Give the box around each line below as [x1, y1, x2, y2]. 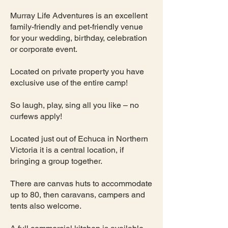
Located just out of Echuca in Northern [10, 134, 148, 144]
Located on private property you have [10, 67, 144, 76]
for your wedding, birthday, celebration [10, 33, 147, 43]
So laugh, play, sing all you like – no [10, 100, 139, 110]
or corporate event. [10, 44, 77, 54]
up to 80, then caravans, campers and [10, 190, 145, 199]
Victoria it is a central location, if [10, 145, 124, 155]
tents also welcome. [10, 201, 81, 211]
